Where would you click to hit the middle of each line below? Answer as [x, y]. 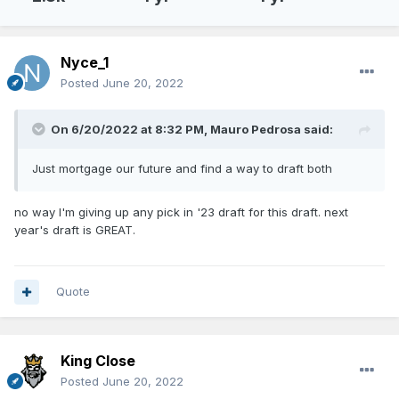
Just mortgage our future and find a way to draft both [182, 169]
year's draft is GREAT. [75, 230]
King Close [98, 361]
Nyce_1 [85, 63]
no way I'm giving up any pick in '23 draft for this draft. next [181, 212]
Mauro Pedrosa [256, 130]
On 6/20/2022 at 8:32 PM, [130, 130]
